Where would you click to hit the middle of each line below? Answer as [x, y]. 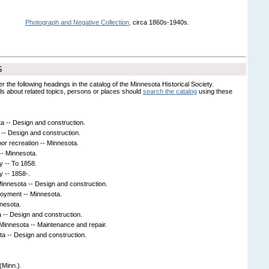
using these [215, 91]
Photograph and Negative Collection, [78, 22]
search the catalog [170, 91]
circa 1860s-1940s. [160, 22]
